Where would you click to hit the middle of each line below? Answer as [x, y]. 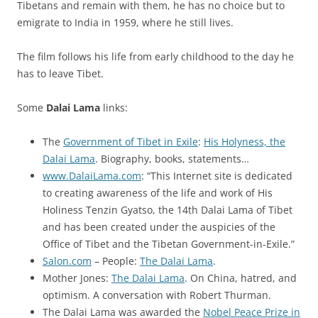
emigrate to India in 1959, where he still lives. [125, 22]
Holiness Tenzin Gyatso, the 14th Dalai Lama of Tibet [168, 209]
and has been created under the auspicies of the [159, 226]
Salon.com [67, 261]
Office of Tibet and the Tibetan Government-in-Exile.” [169, 243]
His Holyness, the [245, 141]
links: [114, 107]
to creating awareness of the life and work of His [158, 192]
